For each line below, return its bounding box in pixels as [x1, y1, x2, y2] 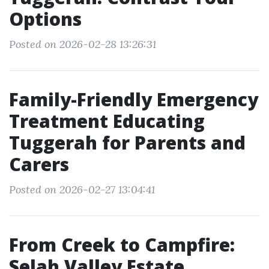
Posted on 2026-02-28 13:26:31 [9, 37, 156, 51]
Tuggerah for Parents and [9, 130, 246, 155]
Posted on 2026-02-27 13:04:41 [9, 183, 155, 196]
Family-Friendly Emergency [9, 87, 258, 112]
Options [9, 7, 82, 31]
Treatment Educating [9, 109, 205, 133]
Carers [9, 152, 69, 177]
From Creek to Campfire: [9, 232, 235, 257]
